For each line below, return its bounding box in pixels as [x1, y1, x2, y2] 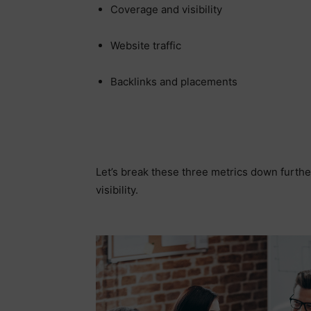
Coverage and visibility [110, 3, 222, 17]
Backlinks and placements [110, 75, 237, 89]
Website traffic [110, 39, 181, 53]
